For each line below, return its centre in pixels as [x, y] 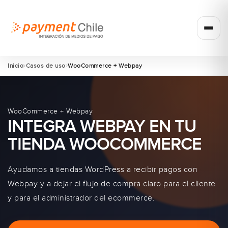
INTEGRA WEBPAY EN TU [102, 126]
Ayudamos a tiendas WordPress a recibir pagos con [103, 169]
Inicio [16, 66]
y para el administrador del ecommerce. [81, 198]
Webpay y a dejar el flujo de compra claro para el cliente [112, 184]
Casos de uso [46, 66]
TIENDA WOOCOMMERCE [105, 144]
